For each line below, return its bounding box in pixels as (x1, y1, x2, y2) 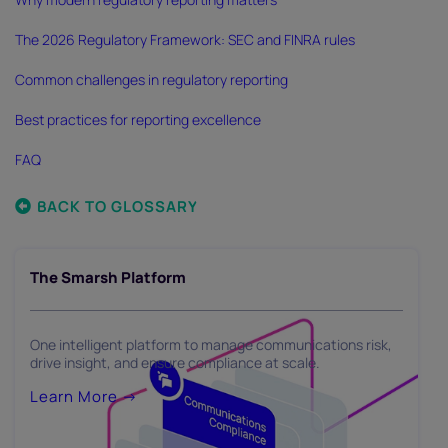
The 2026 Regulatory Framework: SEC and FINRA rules (15, 30, 355, 49)
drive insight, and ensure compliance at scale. (30, 353, 320, 372)
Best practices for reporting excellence (15, 110, 261, 129)
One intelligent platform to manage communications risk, (30, 335, 392, 354)
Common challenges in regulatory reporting (15, 70, 288, 89)
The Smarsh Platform (30, 267, 186, 288)
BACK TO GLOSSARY (37, 196, 198, 217)
